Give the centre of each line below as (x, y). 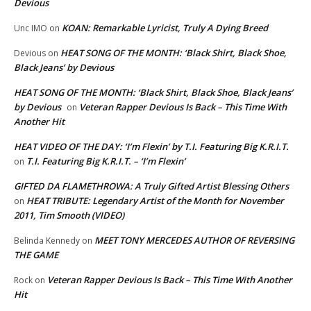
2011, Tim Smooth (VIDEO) (69, 215)
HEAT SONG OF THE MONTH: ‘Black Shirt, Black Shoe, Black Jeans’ (153, 92)
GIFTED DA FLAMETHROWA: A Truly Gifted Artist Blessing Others (151, 186)
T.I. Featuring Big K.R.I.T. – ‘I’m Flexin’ (106, 161)
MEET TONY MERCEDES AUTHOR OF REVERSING (194, 240)
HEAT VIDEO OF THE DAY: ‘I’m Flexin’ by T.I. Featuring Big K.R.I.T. (151, 146)
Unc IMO (31, 28)
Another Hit (39, 121)
